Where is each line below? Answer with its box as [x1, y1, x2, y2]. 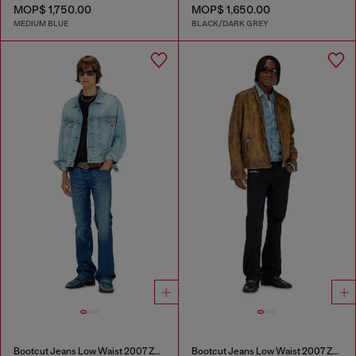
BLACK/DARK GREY [191, 18, 269, 29]
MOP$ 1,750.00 [14, 2, 91, 16]
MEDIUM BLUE [14, 18, 68, 29]
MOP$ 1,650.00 [191, 2, 270, 16]
